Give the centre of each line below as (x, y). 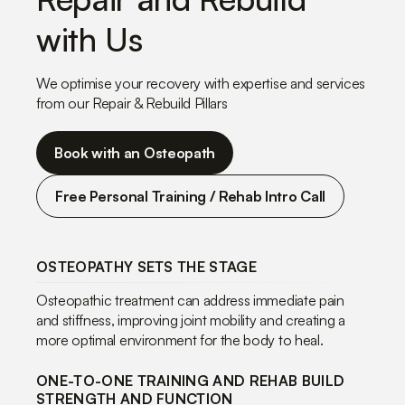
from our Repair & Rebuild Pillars (132, 103)
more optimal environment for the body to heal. (180, 339)
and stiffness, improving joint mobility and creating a (191, 320)
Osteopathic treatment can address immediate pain (190, 300)
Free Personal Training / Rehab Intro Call (190, 196)
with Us (89, 40)
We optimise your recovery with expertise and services (201, 83)
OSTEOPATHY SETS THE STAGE (146, 266)
